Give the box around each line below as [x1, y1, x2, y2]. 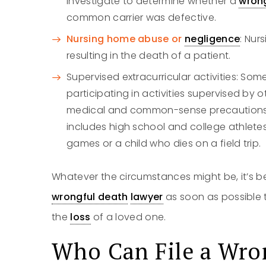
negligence [185, 32, 240, 46]
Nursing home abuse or [66, 32, 185, 46]
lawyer [130, 190, 163, 204]
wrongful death [52, 190, 128, 204]
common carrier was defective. [66, 11, 217, 24]
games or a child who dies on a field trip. [66, 137, 261, 150]
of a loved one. [90, 210, 166, 224]
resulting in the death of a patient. [66, 49, 231, 62]
